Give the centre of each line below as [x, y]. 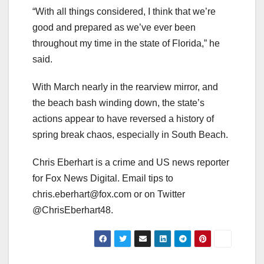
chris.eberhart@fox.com [82, 194]
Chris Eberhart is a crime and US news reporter [131, 162]
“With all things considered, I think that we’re [124, 11]
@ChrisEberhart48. [73, 210]
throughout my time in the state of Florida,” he [126, 43]
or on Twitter [158, 194]
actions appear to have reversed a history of [123, 118]
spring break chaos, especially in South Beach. [131, 134]
